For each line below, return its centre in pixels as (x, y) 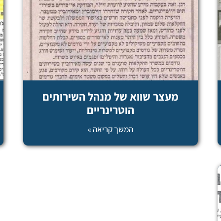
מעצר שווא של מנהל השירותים (110, 97)
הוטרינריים (110, 110)
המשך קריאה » (110, 129)
